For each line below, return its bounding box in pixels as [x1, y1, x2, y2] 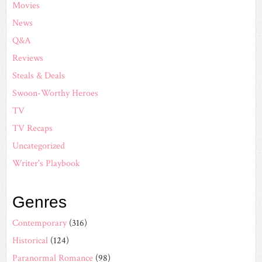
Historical [12, 234, 48, 247]
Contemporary [12, 216, 67, 229]
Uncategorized [12, 139, 65, 152]
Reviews [12, 51, 43, 64]
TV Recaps [12, 122, 53, 135]
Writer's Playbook [12, 157, 80, 170]
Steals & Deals [12, 69, 65, 82]
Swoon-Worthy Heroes [12, 87, 98, 99]
